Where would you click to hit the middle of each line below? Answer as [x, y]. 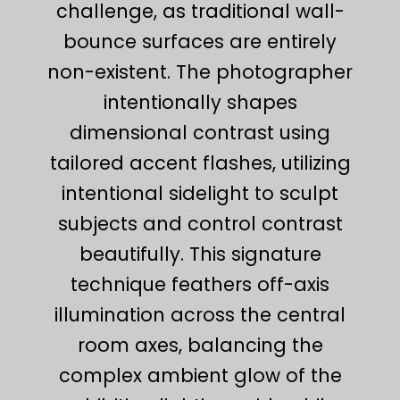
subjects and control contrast [200, 223]
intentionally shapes [200, 102]
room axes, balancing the [200, 345]
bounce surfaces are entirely [200, 41]
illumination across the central [200, 314]
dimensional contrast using [200, 132]
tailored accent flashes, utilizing [200, 162]
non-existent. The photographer [200, 71]
